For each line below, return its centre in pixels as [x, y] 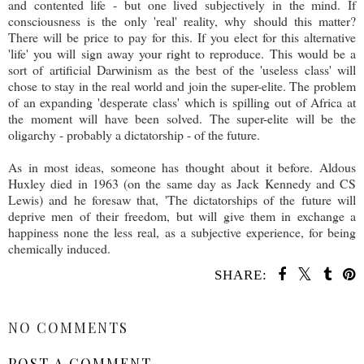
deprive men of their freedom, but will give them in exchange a [182, 216]
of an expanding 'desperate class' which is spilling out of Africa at [182, 102]
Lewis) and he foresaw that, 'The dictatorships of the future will [182, 199]
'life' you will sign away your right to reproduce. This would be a [182, 53]
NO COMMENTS [68, 327]
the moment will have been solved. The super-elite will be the [182, 118]
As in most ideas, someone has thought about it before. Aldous [182, 167]
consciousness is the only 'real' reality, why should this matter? [182, 21]
